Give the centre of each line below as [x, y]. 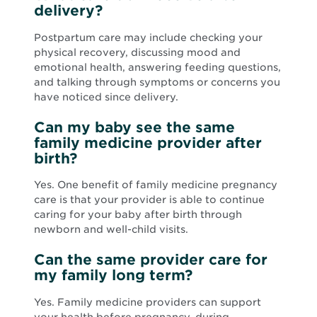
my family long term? [113, 276]
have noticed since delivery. [106, 97]
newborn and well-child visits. [111, 230]
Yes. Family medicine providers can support [148, 302]
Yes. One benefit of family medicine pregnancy [156, 185]
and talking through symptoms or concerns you [157, 82]
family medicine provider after [148, 143]
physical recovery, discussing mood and [137, 52]
